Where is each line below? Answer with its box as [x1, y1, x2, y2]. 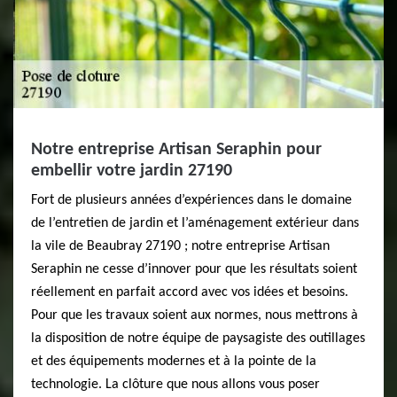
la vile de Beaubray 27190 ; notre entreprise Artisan [31, 239, 330, 253]
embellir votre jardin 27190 [31, 162, 232, 180]
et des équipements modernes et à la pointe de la [31, 354, 316, 369]
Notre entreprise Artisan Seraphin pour [31, 141, 322, 159]
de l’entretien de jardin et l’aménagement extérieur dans [31, 216, 359, 230]
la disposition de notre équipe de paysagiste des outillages [31, 331, 365, 346]
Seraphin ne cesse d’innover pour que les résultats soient [31, 262, 357, 276]
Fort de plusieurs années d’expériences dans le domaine [31, 193, 352, 207]
